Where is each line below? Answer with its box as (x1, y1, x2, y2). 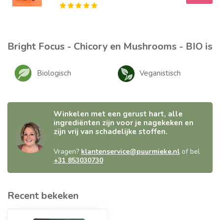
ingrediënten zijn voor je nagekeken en (54, 117, 193, 128)
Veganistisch (139, 68, 181, 79)
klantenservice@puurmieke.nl (81, 147, 180, 157)
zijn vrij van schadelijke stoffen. (54, 126, 167, 137)
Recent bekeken (7, 189, 79, 203)
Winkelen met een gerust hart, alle (54, 109, 183, 119)
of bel (180, 147, 200, 157)
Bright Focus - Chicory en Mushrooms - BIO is (7, 40, 213, 54)
